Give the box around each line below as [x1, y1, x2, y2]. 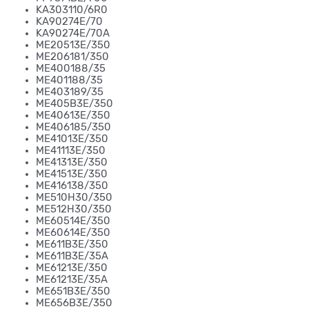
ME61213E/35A [36, 273, 108, 285]
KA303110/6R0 [36, 3, 108, 15]
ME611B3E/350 [36, 238, 108, 250]
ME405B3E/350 [36, 97, 113, 109]
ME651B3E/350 [36, 285, 110, 297]
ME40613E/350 [36, 109, 110, 121]
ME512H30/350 [36, 203, 112, 215]
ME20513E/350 [36, 39, 110, 50]
